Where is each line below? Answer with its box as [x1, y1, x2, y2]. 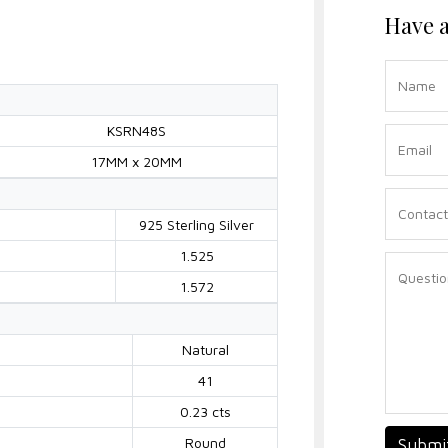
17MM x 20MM [91, 152, 182, 170]
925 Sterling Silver [139, 215, 254, 233]
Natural [181, 340, 229, 358]
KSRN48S [107, 121, 166, 139]
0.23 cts [179, 402, 231, 420]
